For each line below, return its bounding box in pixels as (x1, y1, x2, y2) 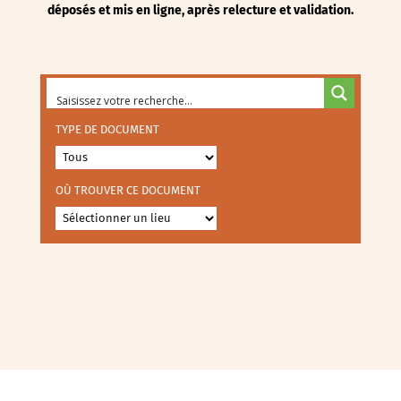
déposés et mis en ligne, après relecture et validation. (47, 3, 354, 18)
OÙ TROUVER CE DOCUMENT (55, 183, 200, 197)
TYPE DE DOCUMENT (55, 122, 159, 136)
